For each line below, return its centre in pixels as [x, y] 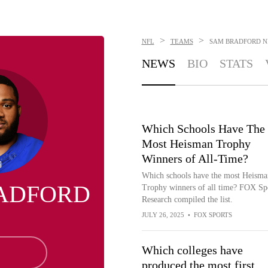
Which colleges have [192, 250]
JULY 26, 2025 [163, 215]
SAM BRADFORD [235, 41]
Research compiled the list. [187, 200]
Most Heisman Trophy [196, 144]
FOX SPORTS [213, 215]
